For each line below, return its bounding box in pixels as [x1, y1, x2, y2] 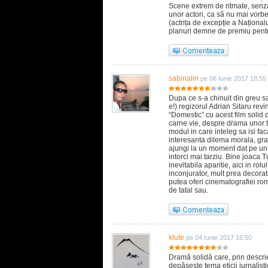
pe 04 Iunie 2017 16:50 [186, 234, 252, 241]
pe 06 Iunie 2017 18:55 [200, 75, 266, 82]
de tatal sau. [169, 186, 208, 194]
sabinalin [169, 74, 199, 83]
